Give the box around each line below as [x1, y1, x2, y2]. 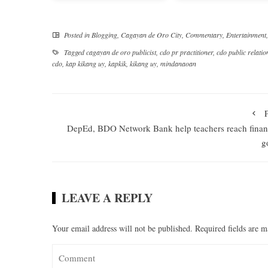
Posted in [62, 29, 92, 39]
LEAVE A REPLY [62, 188, 153, 206]
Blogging [92, 29, 117, 39]
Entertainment [226, 29, 266, 39]
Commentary [185, 29, 223, 39]
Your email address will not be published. [52, 222, 193, 234]
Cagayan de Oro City [121, 29, 182, 39]
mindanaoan [160, 58, 196, 68]
